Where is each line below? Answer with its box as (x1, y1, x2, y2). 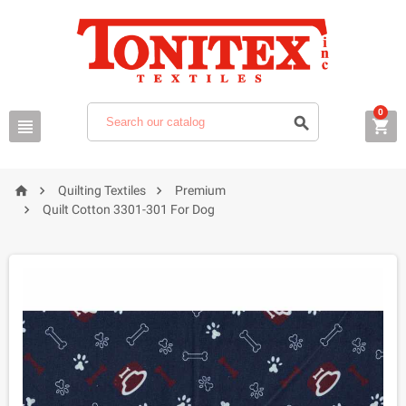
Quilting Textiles (58, 183, 146, 198)
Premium (175, 183, 226, 198)
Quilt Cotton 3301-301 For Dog (43, 202, 215, 217)
